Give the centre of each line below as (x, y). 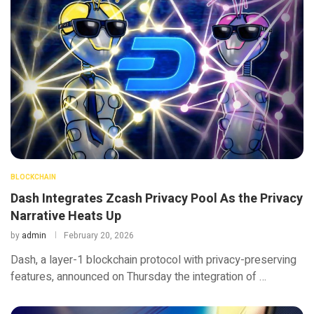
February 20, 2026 (99, 236)
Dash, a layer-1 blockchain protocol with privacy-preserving (153, 260)
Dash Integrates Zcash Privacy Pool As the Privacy (157, 199)
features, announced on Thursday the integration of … (138, 277)
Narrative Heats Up (66, 217)
